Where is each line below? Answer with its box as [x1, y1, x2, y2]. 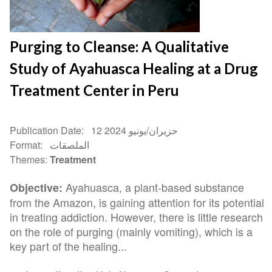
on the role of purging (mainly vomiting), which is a [10, 223, 253, 239]
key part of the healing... [10, 237, 127, 254]
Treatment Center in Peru [10, 81, 180, 100]
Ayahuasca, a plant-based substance [63, 178, 245, 195]
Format [10, 138, 41, 152]
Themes [10, 152, 46, 167]
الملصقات [50, 138, 90, 152]
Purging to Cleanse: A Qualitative [10, 38, 229, 56]
